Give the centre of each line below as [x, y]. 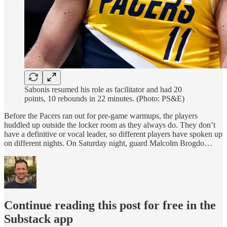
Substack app [39, 219]
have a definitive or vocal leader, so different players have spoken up [113, 134]
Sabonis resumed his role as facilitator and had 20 [103, 89]
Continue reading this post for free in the [110, 205]
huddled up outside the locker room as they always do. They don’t [110, 125]
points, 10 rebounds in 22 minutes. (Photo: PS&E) [104, 98]
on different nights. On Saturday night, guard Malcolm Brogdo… [108, 143]
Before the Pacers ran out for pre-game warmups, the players [101, 116]
